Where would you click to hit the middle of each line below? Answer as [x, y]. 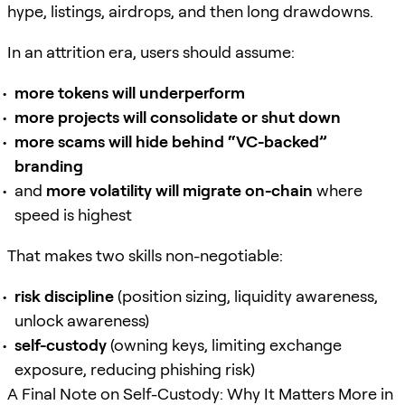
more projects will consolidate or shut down [178, 117]
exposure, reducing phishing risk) [135, 369]
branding [49, 165]
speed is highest [73, 214]
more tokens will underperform [130, 92]
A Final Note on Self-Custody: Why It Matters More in [200, 393]
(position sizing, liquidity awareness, [246, 296]
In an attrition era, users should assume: [151, 52]
